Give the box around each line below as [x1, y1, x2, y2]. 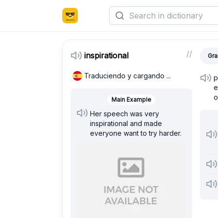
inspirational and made [90, 119, 162, 127]
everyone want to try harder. [90, 129, 182, 137]
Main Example [111, 96, 151, 103]
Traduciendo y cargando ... [84, 72, 171, 80]
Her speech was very [90, 109, 159, 118]
